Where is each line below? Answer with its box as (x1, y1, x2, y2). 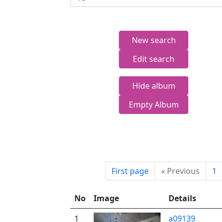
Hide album (132, 80, 175, 91)
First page (111, 166, 149, 176)
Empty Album (128, 99, 179, 110)
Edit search (133, 54, 174, 64)
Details (168, 193, 196, 204)
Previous (167, 166, 200, 176)
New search (131, 35, 176, 46)
